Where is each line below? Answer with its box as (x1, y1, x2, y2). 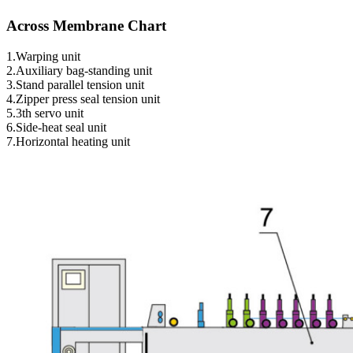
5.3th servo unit (6, 106, 84, 120)
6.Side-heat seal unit (6, 120, 106, 134)
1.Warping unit (6, 49, 80, 63)
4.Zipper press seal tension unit (6, 91, 160, 106)
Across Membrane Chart (6, 17, 166, 34)
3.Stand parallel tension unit (6, 77, 144, 91)
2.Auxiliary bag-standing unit (6, 63, 152, 77)
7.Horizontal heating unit (6, 134, 130, 148)
